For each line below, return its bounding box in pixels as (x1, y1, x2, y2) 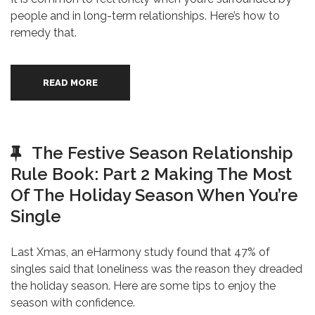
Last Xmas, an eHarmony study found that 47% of (11, 245, 270, 259)
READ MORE (43, 77, 98, 88)
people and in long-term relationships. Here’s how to (11, 9, 280, 22)
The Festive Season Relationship (32, 143, 293, 163)
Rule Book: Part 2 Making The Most (11, 164, 292, 184)
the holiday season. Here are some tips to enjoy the (11, 279, 276, 292)
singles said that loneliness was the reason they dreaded (11, 262, 302, 276)
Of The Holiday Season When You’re (11, 185, 298, 205)
